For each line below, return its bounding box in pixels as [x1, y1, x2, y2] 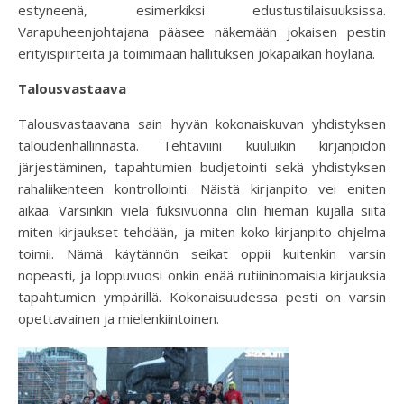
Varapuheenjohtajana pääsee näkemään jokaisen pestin [18, 22, 386, 41]
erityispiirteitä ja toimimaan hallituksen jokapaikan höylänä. [18, 43, 375, 62]
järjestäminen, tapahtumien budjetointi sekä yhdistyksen [18, 157, 386, 176]
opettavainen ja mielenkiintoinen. [18, 308, 219, 327]
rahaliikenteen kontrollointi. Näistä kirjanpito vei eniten [18, 179, 386, 197]
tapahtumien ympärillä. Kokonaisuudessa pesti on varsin [18, 287, 386, 306]
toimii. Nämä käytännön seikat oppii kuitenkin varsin [18, 243, 386, 262]
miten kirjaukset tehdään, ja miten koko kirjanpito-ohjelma [18, 222, 386, 241]
